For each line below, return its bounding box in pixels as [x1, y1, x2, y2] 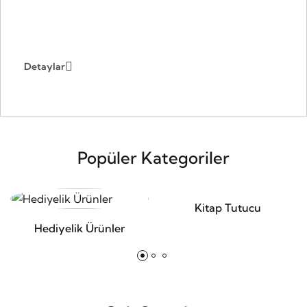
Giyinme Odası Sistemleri [10, 15, 249, 41]
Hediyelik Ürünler [34, 221, 125, 235]
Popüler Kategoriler [77, 147, 230, 168]
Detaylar [24, 60, 65, 73]
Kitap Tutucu [194, 201, 261, 214]
